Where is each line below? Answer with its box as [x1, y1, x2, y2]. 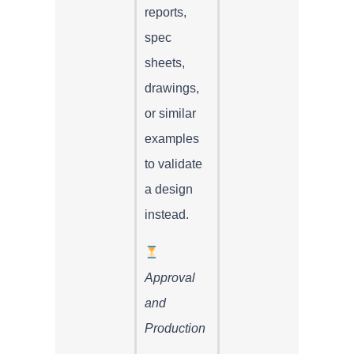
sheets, [145, 55, 185, 70]
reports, [145, 5, 186, 19]
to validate [145, 156, 202, 171]
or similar [145, 106, 196, 120]
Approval [145, 270, 195, 284]
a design [145, 182, 193, 196]
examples [145, 131, 199, 145]
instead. [145, 207, 189, 221]
